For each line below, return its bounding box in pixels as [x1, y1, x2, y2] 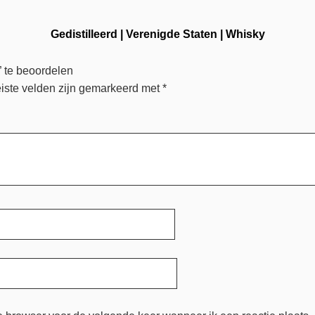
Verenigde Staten [125, 28, 217, 41]
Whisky [225, 28, 265, 41]
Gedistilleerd [50, 28, 117, 41]
